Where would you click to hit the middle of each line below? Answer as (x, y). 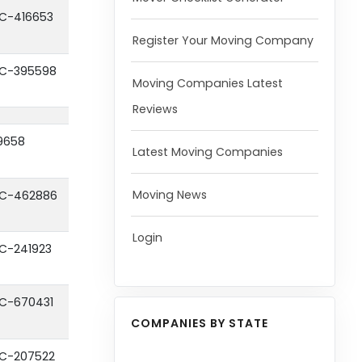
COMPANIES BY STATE (199, 324)
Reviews (155, 109)
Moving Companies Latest (207, 83)
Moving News (169, 195)
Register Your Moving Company (223, 40)
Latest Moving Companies (207, 152)
